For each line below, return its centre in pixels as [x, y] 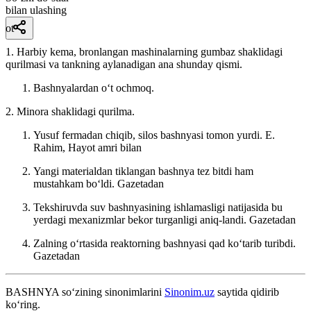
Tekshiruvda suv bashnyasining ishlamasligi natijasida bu [158, 207]
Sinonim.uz [190, 292]
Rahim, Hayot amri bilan [87, 147]
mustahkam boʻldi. [75, 183]
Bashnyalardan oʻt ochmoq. [94, 87]
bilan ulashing [36, 10]
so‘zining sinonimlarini [112, 292]
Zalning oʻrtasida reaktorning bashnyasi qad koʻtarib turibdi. [165, 243]
